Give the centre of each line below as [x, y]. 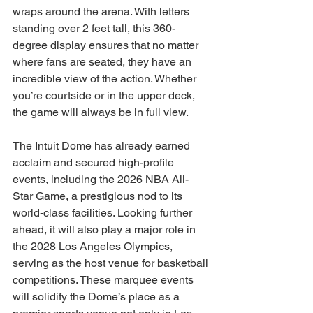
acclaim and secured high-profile [95, 162]
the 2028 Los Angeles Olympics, [94, 246]
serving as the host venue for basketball [112, 263]
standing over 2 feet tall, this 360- [94, 28]
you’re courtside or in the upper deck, [105, 95]
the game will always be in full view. [101, 112]
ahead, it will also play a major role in [105, 230]
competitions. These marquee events [104, 280]
